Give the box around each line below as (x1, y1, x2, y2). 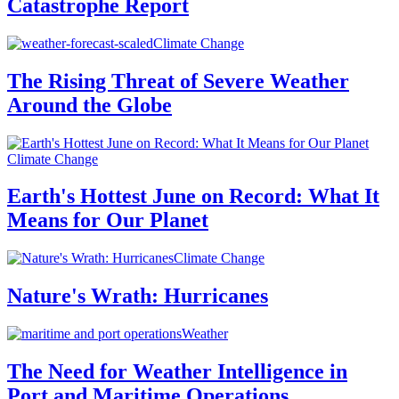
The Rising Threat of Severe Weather (7, 69, 349, 93)
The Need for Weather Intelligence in (7, 360, 347, 384)
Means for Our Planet (7, 208, 208, 232)
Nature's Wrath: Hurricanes (7, 284, 268, 308)
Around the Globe (7, 93, 172, 117)
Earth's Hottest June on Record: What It (7, 184, 379, 208)
